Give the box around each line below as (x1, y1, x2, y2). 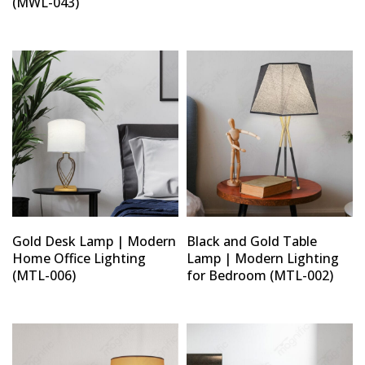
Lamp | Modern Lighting (187, 248, 339, 267)
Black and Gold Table (187, 231, 317, 250)
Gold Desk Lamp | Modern (12, 231, 176, 250)
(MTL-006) (12, 266, 76, 284)
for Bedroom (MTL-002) (187, 266, 333, 284)
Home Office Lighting (12, 248, 146, 267)
